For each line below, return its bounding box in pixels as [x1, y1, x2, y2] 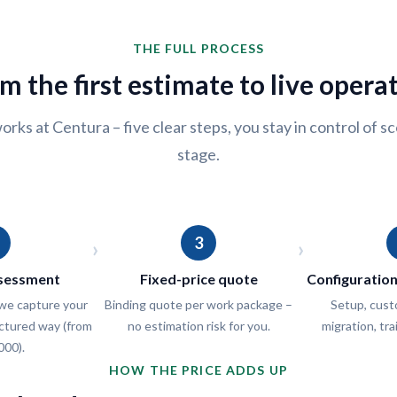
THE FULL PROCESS [132, 41, 265, 56]
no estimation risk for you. [127, 318, 270, 333]
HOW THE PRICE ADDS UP [109, 362, 288, 378]
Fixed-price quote [139, 270, 258, 287]
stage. [177, 144, 220, 164]
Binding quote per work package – [105, 297, 292, 312]
